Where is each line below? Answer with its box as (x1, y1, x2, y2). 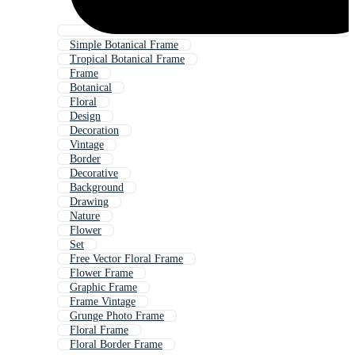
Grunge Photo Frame (70, 310, 164, 323)
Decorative (70, 167, 118, 180)
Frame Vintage (70, 296, 136, 308)
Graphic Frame (70, 281, 137, 294)
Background (70, 181, 124, 194)
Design (70, 110, 101, 123)
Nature (70, 210, 100, 223)
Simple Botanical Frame (70, 39, 178, 52)
